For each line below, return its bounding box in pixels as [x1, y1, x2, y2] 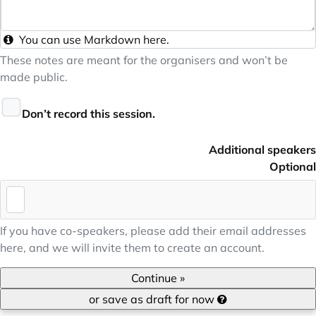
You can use [16, 32, 84, 47]
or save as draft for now [89, 292, 217, 307]
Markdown [84, 32, 140, 47]
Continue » [131, 271, 185, 286]
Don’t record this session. [22, 107, 155, 121]
